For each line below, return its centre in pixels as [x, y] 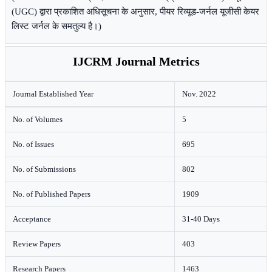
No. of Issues [33, 144]
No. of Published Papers [52, 194]
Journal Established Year [53, 94]
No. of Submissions [44, 169]
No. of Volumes [38, 119]
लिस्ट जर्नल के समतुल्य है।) [56, 26]
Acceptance [32, 219]
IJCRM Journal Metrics [136, 61]
